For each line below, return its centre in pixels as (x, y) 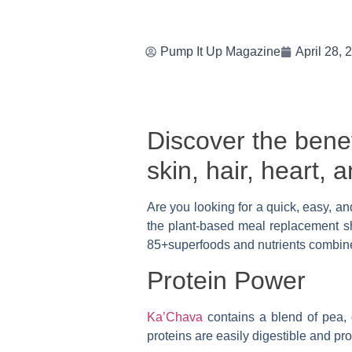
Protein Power (226, 281)
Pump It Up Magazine (220, 51)
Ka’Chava (175, 317)
